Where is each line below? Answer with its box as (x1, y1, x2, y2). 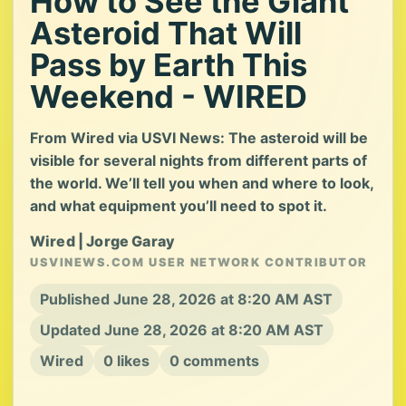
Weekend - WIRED (30, 78, 307, 115)
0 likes (103, 352, 150, 370)
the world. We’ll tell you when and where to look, (30, 174, 373, 192)
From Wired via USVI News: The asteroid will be (30, 129, 368, 147)
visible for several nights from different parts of (30, 151, 367, 169)
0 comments (169, 352, 259, 370)
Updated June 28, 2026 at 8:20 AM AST (40, 321, 324, 339)
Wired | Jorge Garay (30, 232, 176, 250)
